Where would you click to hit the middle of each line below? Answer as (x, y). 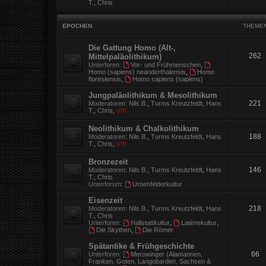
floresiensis (105, 79)
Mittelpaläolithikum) (125, 57)
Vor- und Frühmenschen (165, 65)
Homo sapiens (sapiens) (167, 79)
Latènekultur (199, 223)
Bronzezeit (108, 162)
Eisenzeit (105, 201)
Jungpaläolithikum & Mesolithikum (153, 96)
